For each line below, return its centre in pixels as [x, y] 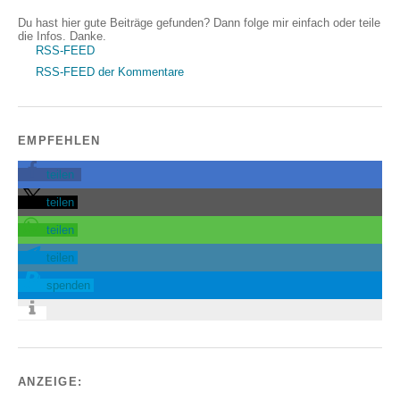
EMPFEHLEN [59, 140]
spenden [68, 285]
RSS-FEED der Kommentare [110, 71]
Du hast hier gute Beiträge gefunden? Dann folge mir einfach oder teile [199, 22]
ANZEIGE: [50, 381]
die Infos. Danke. [62, 36]
